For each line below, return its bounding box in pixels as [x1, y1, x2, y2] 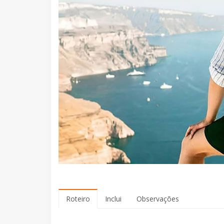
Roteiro [66, 193, 90, 203]
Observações [136, 193, 179, 203]
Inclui [105, 193, 121, 203]
